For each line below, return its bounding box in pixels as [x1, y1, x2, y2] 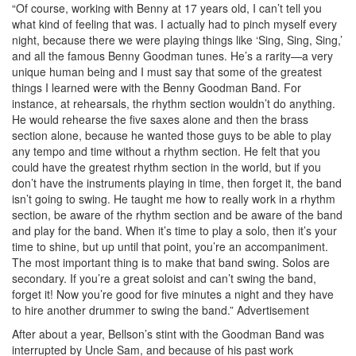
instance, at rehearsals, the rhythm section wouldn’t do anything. [12, 95, 335, 111]
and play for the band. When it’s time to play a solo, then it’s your [12, 222, 337, 238]
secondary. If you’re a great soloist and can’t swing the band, [12, 269, 316, 286]
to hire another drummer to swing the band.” [12, 301, 234, 318]
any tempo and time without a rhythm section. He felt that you [12, 142, 320, 159]
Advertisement [237, 301, 309, 318]
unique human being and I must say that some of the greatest [12, 63, 322, 79]
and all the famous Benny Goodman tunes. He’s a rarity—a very [12, 47, 333, 64]
